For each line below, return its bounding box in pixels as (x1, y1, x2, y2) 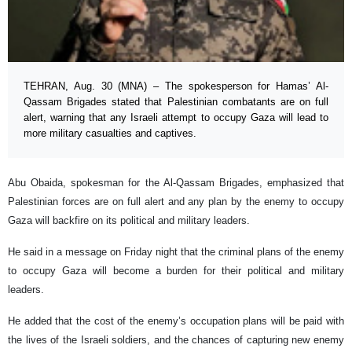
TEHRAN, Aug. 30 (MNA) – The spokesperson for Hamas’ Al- (24, 80, 328, 93)
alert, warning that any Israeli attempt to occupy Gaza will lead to (24, 112, 328, 124)
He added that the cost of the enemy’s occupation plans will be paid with (8, 315, 344, 328)
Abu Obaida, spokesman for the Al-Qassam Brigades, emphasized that (8, 177, 344, 189)
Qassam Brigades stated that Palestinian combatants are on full (24, 96, 328, 108)
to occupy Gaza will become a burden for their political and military (8, 265, 344, 277)
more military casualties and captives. (24, 127, 196, 140)
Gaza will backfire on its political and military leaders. (8, 214, 250, 227)
